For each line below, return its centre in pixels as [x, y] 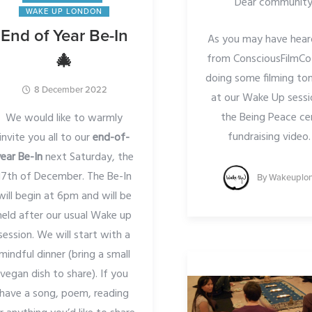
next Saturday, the [88, 158]
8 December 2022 [70, 90]
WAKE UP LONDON [64, 12]
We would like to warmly [64, 119]
